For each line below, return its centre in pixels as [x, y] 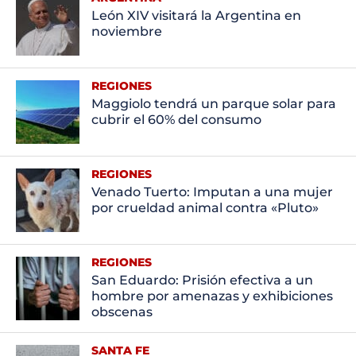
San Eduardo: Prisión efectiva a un [202, 281]
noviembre [126, 32]
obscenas [122, 312]
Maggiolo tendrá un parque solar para [213, 104]
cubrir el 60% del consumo [176, 120]
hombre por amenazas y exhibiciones [212, 296]
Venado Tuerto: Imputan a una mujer [212, 192]
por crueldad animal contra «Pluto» [205, 208]
